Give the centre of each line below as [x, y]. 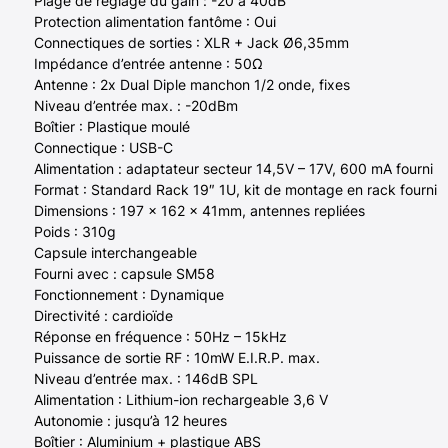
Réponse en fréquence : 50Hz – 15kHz [160, 336]
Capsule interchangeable [115, 252]
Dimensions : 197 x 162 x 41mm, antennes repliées [199, 210]
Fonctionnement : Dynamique [128, 294]
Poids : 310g [74, 231]
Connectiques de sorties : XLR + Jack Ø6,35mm [191, 42]
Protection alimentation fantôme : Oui [154, 21]
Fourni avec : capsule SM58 [124, 273]
